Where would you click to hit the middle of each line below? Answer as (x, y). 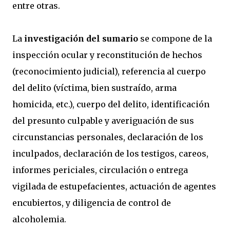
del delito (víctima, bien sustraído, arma (94, 88)
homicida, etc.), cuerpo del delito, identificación (111, 104)
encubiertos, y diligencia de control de (92, 203)
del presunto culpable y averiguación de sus (103, 121)
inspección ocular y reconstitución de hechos (107, 55)
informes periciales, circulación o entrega (100, 170)
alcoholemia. (39, 219)
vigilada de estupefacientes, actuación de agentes (114, 186)
